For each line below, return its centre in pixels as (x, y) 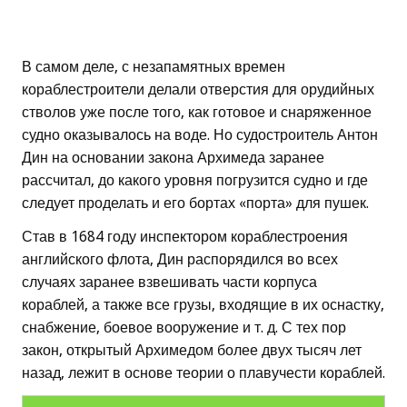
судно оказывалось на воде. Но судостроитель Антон (200, 135)
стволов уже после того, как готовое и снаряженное (197, 113)
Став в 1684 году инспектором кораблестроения (185, 237)
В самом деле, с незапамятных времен (154, 67)
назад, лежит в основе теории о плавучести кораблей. (203, 373)
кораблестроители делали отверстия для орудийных (198, 90)
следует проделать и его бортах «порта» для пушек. (195, 203)
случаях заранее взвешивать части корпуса (169, 283)
